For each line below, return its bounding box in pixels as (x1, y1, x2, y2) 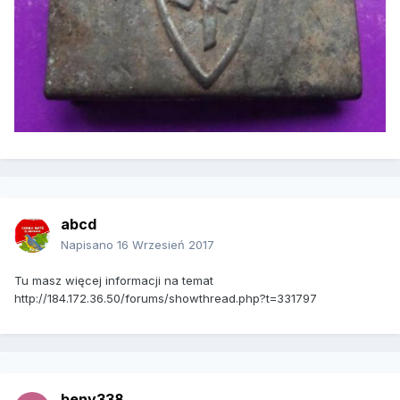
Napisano (61, 237, 117, 253)
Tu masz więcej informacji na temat (14, 273, 213, 288)
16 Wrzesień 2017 (117, 237, 214, 253)
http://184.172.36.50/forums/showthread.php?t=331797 (14, 291, 317, 306)
